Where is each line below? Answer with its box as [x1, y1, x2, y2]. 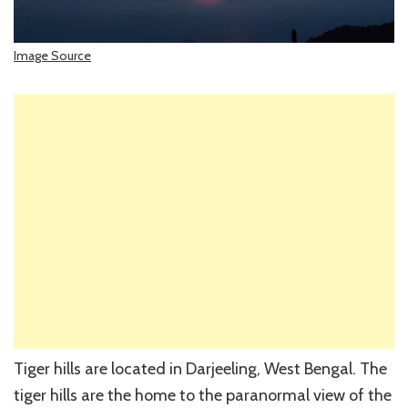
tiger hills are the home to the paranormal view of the [14, 385, 392, 406]
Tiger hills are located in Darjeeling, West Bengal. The [14, 359, 387, 380]
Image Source [14, 47, 91, 65]
